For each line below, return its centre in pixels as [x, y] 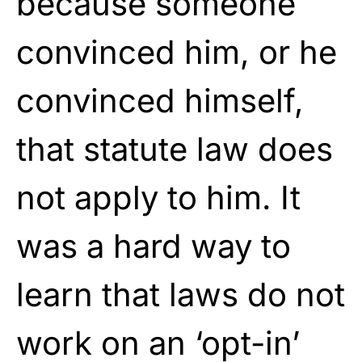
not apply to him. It [158, 197]
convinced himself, [160, 100]
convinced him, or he [177, 52]
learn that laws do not [181, 294]
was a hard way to [154, 246]
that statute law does [175, 149]
